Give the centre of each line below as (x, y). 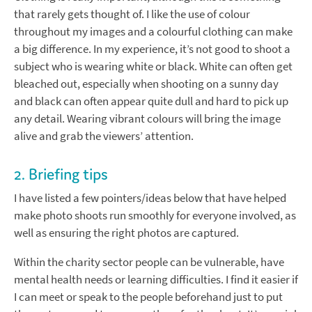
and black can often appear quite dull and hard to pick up (151, 102)
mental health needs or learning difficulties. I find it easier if (156, 280)
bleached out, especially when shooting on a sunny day (146, 84)
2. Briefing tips (61, 174)
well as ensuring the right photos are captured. (126, 233)
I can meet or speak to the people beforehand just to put (148, 297)
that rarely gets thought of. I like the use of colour (132, 15)
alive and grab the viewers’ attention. (104, 136)
